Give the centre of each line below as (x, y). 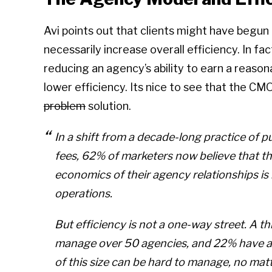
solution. (108, 106)
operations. (83, 194)
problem (65, 106)
